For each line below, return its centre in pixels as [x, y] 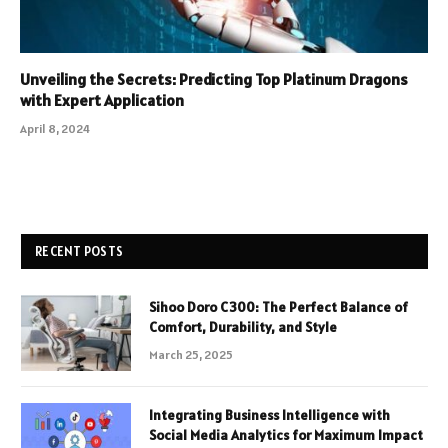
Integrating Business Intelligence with [269, 414]
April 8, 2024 [55, 128]
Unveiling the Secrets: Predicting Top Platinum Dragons [214, 78]
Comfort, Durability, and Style [243, 326]
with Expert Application [102, 99]
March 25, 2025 [191, 354]
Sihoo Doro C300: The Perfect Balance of [278, 306]
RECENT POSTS [79, 251]
